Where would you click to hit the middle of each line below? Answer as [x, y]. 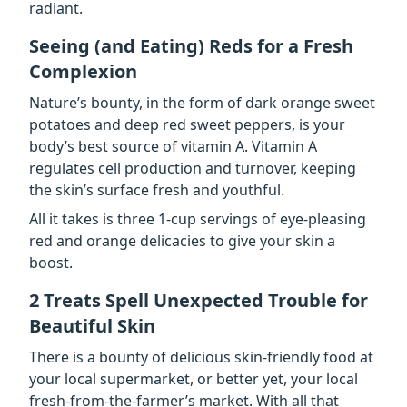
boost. [51, 262]
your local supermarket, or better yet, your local [194, 378]
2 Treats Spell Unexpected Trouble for [199, 300]
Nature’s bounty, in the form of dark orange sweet [202, 102]
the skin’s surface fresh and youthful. [157, 189]
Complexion [83, 71]
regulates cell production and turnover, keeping [193, 168]
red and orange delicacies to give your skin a [182, 240]
